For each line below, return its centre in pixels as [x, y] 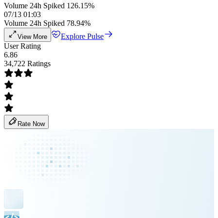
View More [32, 37]
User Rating [22, 46]
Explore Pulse [82, 36]
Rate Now [31, 124]
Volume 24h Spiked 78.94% [47, 23]
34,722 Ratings [27, 64]
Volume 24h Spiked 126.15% [49, 6]
